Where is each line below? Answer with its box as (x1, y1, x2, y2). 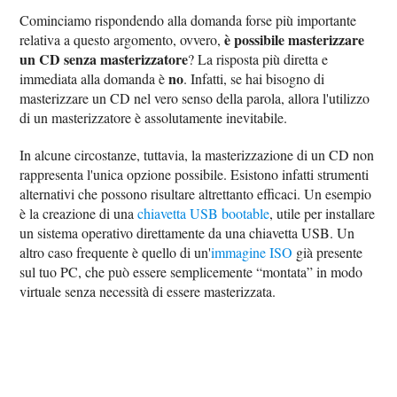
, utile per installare (269, 204, 376, 223)
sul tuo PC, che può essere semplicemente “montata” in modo (19, 262, 363, 282)
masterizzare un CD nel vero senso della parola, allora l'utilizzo (19, 89, 370, 108)
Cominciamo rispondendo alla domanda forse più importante (19, 11, 357, 30)
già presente (292, 243, 363, 262)
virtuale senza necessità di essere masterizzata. (19, 282, 276, 301)
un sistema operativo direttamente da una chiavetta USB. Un (19, 223, 355, 243)
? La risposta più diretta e (188, 50, 329, 69)
